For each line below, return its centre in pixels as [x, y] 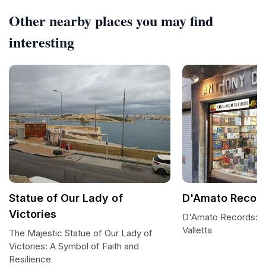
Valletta [197, 230]
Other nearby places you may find [111, 20]
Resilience [30, 259]
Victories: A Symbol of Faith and [74, 246]
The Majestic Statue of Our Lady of [81, 233]
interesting [42, 42]
